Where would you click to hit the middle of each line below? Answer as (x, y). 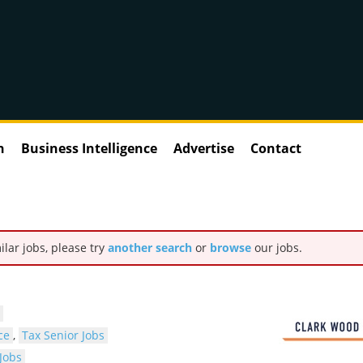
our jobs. (277, 247)
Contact (276, 148)
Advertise (204, 148)
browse (231, 247)
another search (150, 247)
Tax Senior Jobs (63, 335)
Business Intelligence (89, 148)
